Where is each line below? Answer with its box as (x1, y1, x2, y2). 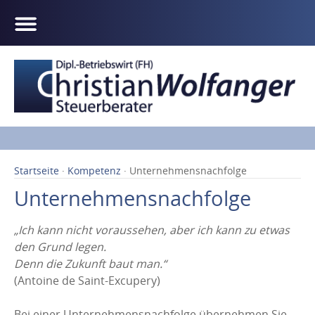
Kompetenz (67, 163, 121, 177)
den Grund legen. (14, 238, 106, 255)
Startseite (14, 163, 62, 177)
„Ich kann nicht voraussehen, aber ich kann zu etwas (14, 221, 290, 238)
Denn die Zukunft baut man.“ (14, 255, 167, 271)
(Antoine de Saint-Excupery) (14, 272, 160, 288)
